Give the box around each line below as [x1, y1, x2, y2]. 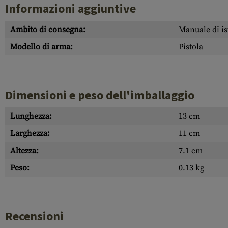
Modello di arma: [10, 42, 73, 52]
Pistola [179, 42, 203, 52]
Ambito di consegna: [10, 24, 85, 35]
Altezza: [10, 146, 39, 156]
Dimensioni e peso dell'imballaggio [5, 87, 194, 103]
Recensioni [5, 208, 64, 224]
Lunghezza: [10, 111, 52, 121]
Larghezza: [10, 128, 50, 138]
